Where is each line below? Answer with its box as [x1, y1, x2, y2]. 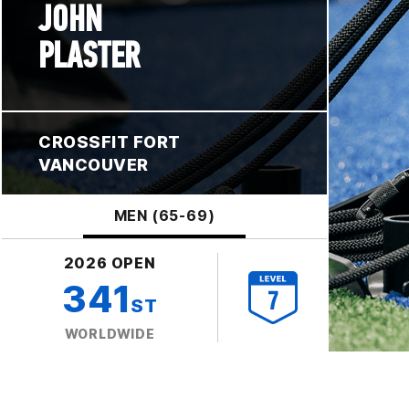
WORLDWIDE [64, 325, 155, 341]
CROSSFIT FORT [38, 131, 182, 152]
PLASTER [38, 33, 141, 78]
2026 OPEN [63, 253, 156, 272]
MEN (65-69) [113, 205, 215, 225]
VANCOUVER [38, 154, 149, 174]
